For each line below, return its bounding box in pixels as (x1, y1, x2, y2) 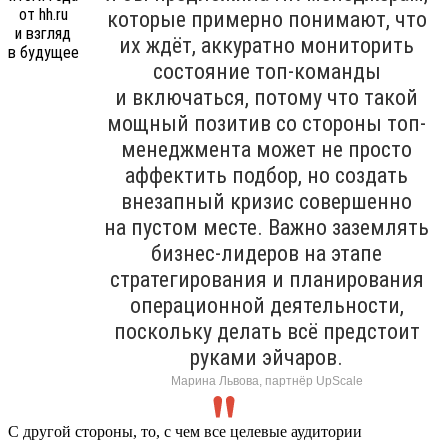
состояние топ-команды (152, 58, 381, 84)
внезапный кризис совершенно (121, 188, 412, 214)
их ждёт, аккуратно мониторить (119, 32, 414, 58)
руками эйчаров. (190, 344, 343, 370)
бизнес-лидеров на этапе (151, 240, 382, 266)
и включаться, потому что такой (115, 84, 418, 110)
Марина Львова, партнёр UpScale (170, 373, 363, 388)
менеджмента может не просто (121, 136, 412, 162)
